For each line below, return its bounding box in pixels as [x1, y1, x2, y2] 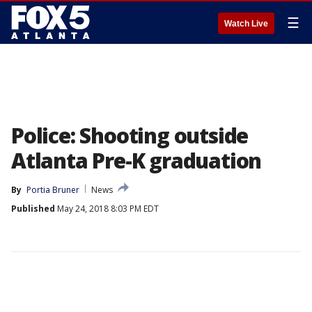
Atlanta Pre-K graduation [11, 146, 262, 175]
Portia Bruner [26, 184, 79, 196]
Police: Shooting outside [11, 121, 249, 150]
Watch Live [224, 19, 268, 29]
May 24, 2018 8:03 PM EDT [55, 203, 159, 214]
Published [11, 203, 55, 214]
